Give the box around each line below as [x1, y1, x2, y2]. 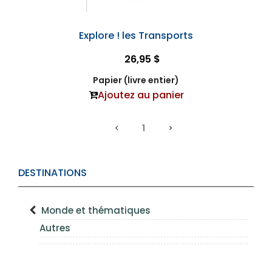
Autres [39, 222, 70, 234]
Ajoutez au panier [97, 88, 184, 102]
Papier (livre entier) [93, 74, 179, 86]
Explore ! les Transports [79, 29, 193, 42]
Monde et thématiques [41, 204, 151, 217]
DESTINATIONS [18, 166, 87, 180]
